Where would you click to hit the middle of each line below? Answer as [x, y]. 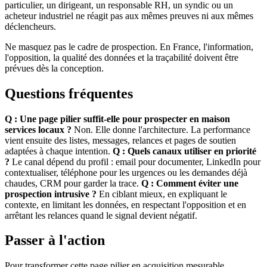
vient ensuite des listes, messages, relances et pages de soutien [120, 140]
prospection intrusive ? [51, 194]
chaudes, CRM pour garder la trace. [73, 183]
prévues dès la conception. [54, 68]
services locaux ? [38, 129]
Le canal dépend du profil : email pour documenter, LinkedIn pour [135, 162]
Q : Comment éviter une [190, 183]
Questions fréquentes [69, 93]
